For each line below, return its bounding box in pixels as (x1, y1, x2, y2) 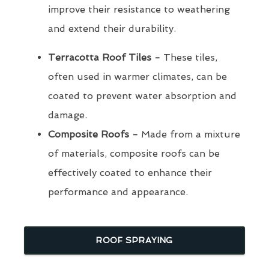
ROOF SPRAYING (95, 235, 174, 246)
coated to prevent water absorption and (48, 90, 237, 102)
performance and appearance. (48, 186, 188, 198)
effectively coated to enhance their (48, 167, 212, 179)
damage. (48, 109, 87, 121)
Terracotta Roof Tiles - (48, 52, 163, 64)
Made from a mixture (138, 128, 240, 141)
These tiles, (163, 52, 217, 64)
